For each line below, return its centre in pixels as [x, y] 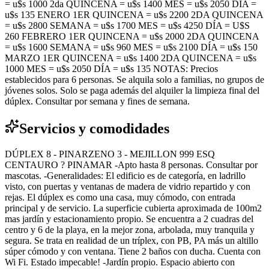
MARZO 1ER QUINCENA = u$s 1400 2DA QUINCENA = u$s [131, 58]
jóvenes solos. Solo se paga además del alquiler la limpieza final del [132, 90]
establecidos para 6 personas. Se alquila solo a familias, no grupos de [134, 79]
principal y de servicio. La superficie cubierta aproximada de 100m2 [133, 208]
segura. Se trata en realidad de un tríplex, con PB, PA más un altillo [131, 240]
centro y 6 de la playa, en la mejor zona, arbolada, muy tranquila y [130, 229]
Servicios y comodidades [94, 128]
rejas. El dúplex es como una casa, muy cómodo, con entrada [120, 197]
